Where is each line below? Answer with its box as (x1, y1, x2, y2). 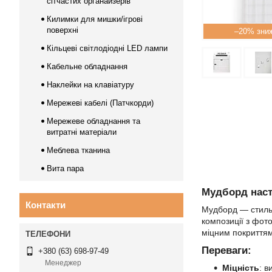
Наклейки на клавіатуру (47, 80, 134, 89)
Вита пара (47, 164, 84, 173)
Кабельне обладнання (47, 62, 127, 71)
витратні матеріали (47, 127, 117, 137)
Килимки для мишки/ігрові (47, 15, 143, 24)
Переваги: (202, 245, 251, 256)
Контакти (25, 200, 66, 210)
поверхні (47, 25, 78, 35)
